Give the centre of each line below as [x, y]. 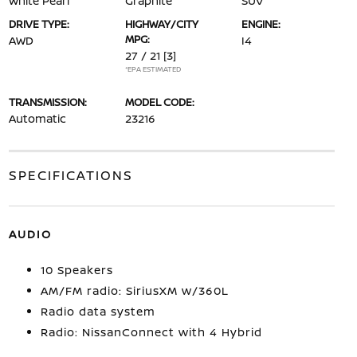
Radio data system [98, 311]
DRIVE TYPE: [39, 24]
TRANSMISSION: [47, 102]
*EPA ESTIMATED [153, 69]
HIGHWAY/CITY [161, 24]
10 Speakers [76, 270]
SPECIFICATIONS [71, 175]
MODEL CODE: [159, 102]
